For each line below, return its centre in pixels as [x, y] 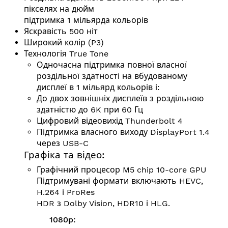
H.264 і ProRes [66, 192]
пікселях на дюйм [59, 9]
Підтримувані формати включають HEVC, [120, 181]
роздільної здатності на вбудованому [112, 76]
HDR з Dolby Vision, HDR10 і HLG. [103, 203]
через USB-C [63, 143]
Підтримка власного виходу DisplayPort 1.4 [123, 132]
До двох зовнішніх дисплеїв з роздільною [120, 98]
